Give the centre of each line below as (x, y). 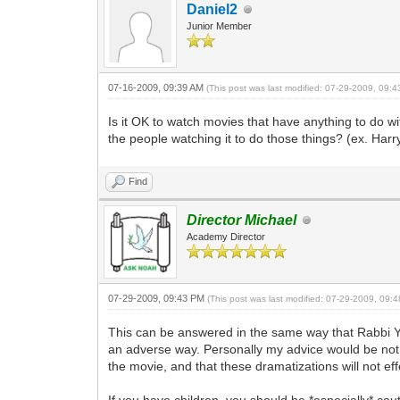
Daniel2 (212, 9)
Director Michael (242, 220)
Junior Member (220, 26)
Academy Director (226, 237)
